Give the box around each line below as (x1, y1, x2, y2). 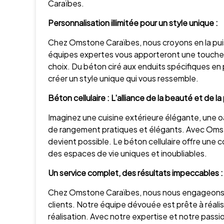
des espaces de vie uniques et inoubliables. (48, 148, 207, 158)
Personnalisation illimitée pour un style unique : (48, 17, 218, 28)
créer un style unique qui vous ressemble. (48, 73, 198, 83)
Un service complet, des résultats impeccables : (48, 167, 223, 178)
